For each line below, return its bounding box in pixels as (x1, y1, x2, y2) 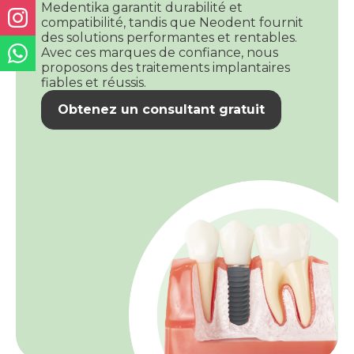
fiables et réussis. (41, 75, 146, 91)
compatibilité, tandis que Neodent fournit (41, 15, 303, 31)
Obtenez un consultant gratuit (58, 102, 265, 118)
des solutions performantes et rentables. (41, 30, 297, 46)
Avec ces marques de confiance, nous (41, 45, 278, 61)
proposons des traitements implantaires (41, 60, 290, 76)
